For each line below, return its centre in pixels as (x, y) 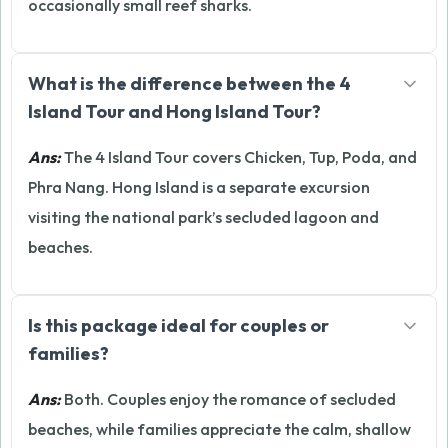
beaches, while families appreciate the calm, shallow (219, 429)
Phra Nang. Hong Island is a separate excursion (199, 187)
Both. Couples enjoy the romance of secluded (228, 399)
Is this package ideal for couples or (178, 325)
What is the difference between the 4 (189, 83)
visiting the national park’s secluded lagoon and (203, 217)
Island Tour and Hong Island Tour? (174, 111)
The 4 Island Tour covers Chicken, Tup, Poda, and (239, 157)
